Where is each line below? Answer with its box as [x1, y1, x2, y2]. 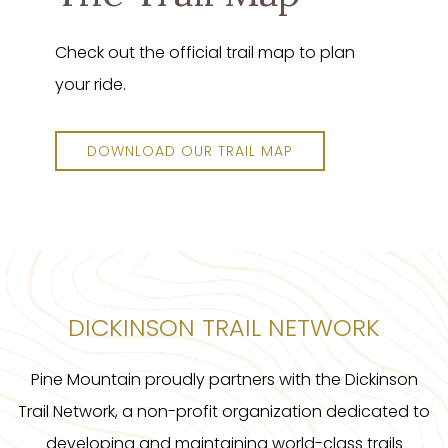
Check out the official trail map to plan [55, 41, 355, 65]
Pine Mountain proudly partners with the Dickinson [30, 368, 418, 392]
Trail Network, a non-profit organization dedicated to [18, 400, 430, 424]
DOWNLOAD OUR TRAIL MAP [87, 141, 293, 162]
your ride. [55, 73, 126, 97]
